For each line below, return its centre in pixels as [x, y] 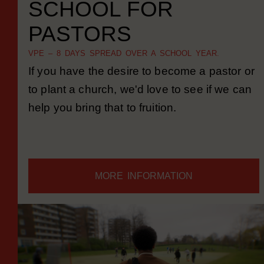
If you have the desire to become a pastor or [141, 86]
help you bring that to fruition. [103, 123]
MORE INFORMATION [144, 191]
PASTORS [80, 49]
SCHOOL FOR [101, 24]
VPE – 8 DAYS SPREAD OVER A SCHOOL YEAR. [124, 69]
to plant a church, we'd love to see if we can [140, 105]
